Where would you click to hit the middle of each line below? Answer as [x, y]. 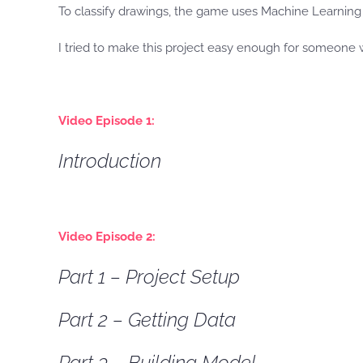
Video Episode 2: [107, 237]
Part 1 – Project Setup [149, 277]
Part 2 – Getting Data [147, 320]
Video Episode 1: [107, 121]
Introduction [110, 161]
